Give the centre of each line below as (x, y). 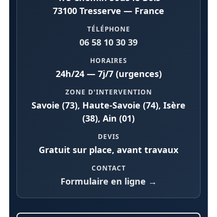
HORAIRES (108, 61)
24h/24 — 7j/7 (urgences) (108, 74)
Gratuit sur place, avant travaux (108, 150)
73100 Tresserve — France (108, 11)
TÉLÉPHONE (108, 29)
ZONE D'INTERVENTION (108, 92)
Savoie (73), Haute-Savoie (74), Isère (108, 105)
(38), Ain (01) (108, 118)
